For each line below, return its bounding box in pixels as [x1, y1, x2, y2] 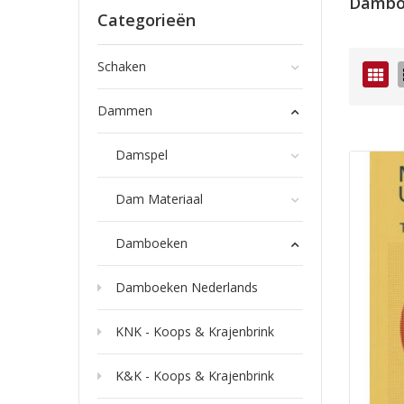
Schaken [97, 58, 146, 75]
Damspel [115, 146, 168, 163]
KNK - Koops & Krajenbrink [115, 323, 274, 340]
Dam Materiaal [115, 190, 203, 207]
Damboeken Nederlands [115, 279, 258, 296]
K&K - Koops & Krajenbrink [115, 367, 274, 384]
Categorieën [97, 9, 196, 31]
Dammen [97, 102, 152, 119]
